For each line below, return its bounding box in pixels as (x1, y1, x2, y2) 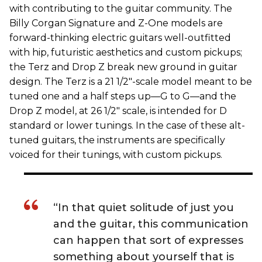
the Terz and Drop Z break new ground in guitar (9, 61, 237, 73)
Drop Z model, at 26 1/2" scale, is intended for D (9, 105, 227, 116)
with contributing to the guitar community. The (9, 2, 232, 14)
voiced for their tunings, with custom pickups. (9, 149, 222, 160)
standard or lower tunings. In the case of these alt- (9, 119, 245, 131)
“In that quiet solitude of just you (53, 201, 234, 214)
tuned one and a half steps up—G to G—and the (9, 90, 236, 102)
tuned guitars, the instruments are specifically (9, 134, 225, 146)
